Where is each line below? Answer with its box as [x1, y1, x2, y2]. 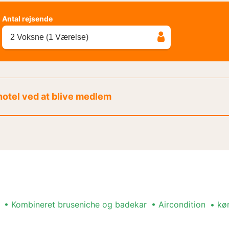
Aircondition [158, 199, 205, 210]
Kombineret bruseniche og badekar [11, 199, 147, 210]
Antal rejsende [2, 14, 53, 23]
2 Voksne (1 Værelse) [10, 32, 88, 41]
